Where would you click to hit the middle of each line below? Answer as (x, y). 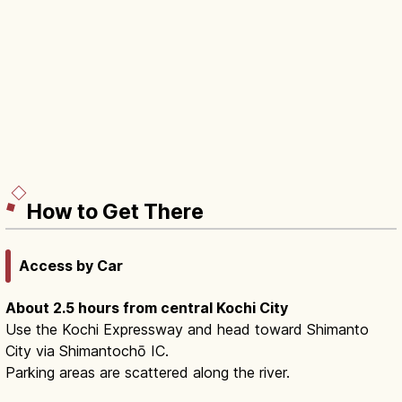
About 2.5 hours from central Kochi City (147, 308)
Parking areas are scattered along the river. (148, 373)
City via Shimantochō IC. (87, 351)
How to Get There (115, 211)
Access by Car (71, 266)
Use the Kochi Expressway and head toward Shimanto (187, 330)
